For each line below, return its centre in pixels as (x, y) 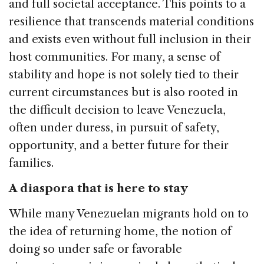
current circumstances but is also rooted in (123, 93)
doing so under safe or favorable (95, 249)
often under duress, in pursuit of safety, (114, 128)
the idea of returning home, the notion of (120, 232)
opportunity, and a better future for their (119, 146)
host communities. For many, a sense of (115, 57)
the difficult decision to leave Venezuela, (117, 110)
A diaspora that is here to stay (98, 189)
